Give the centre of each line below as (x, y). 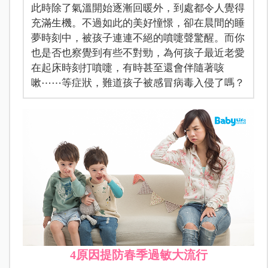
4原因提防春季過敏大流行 (138, 255)
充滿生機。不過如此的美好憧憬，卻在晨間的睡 (138, 22)
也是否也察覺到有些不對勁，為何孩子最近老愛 (138, 52)
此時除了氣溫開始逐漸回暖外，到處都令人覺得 (138, 7)
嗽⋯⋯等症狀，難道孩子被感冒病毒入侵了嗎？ (138, 82)
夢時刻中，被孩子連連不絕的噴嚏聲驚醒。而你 (138, 37)
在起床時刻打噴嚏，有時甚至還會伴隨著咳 (127, 67)
